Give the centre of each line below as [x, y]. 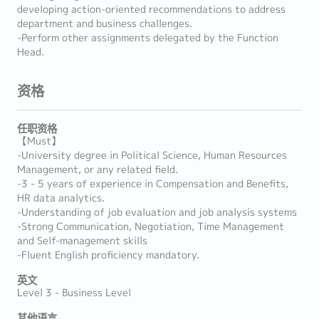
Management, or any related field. [98, 169]
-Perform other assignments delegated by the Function [148, 38]
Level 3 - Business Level [74, 293]
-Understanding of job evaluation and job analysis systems [157, 212]
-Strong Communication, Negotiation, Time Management [151, 226]
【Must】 [39, 141]
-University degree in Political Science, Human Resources [152, 155]
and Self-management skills [82, 241]
